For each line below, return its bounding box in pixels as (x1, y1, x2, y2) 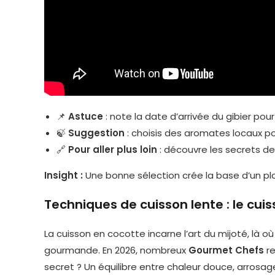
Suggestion (68, 126, 125, 139)
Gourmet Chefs (188, 243, 264, 257)
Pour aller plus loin (68, 142, 157, 156)
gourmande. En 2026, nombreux (44, 243, 188, 257)
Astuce (68, 109, 103, 123)
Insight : (44, 168, 83, 182)
